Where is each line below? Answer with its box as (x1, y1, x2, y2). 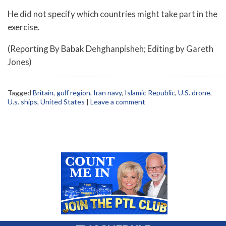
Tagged (8, 88, 33, 97)
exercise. (8, 21, 40, 32)
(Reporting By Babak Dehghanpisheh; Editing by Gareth (8, 43, 213, 54)
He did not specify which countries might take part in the (8, 8, 217, 19)
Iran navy (93, 88, 122, 97)
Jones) (8, 56, 32, 67)
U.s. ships (8, 97, 37, 106)
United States (40, 97, 85, 106)
